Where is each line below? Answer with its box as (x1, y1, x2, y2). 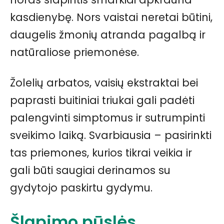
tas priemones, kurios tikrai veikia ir (10, 145, 192, 160)
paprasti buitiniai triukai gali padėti (10, 92, 194, 107)
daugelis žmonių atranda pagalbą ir (10, 27, 205, 42)
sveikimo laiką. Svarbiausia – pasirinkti (10, 127, 211, 142)
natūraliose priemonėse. (10, 44, 139, 59)
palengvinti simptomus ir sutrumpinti (10, 110, 205, 125)
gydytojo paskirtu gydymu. (10, 180, 152, 195)
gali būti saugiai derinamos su (10, 162, 170, 177)
